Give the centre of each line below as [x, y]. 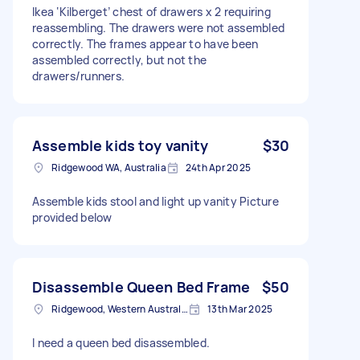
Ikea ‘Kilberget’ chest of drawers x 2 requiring [151, 11]
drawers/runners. [78, 76]
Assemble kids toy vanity [121, 145]
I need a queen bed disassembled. [121, 342]
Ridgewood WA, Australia [109, 167]
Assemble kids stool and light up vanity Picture [155, 201]
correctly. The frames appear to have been [145, 43]
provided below [72, 217]
